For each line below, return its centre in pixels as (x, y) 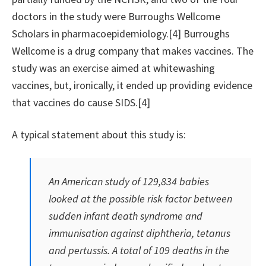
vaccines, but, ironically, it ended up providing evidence (132, 85)
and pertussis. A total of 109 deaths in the (139, 251)
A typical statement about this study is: (99, 135)
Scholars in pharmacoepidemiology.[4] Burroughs (121, 34)
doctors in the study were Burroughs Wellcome (116, 17)
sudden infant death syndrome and (126, 216)
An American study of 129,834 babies (129, 182)
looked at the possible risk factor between (140, 199)
